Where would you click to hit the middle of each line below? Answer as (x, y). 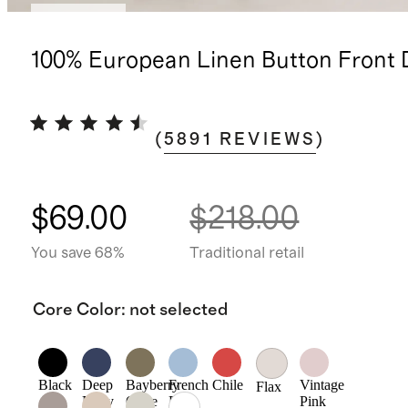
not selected (178, 310)
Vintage (322, 385)
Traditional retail (247, 253)
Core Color (76, 310)
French (189, 385)
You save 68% (77, 253)
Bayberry (152, 385)
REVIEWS (268, 140)
